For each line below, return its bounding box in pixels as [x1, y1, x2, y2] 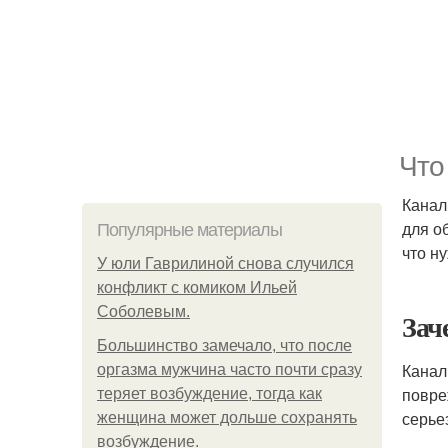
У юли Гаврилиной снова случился [97, 255, 354, 272]
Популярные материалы [97, 220, 282, 240]
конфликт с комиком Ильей [97, 279, 297, 296]
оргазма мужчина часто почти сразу [97, 361, 362, 378]
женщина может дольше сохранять [97, 409, 357, 426]
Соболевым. [97, 303, 190, 320]
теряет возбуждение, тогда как [97, 385, 322, 402]
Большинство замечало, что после [97, 337, 352, 354]
